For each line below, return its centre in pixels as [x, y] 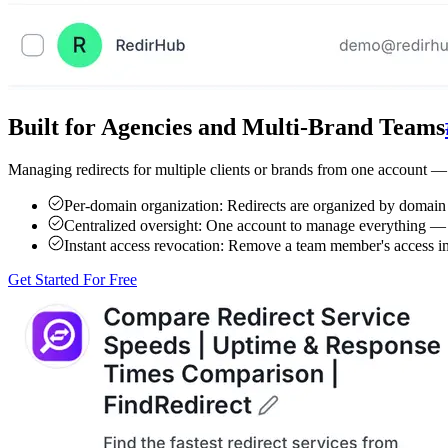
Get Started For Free [72, 279]
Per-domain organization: [143, 205]
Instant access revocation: [144, 245]
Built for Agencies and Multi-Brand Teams [226, 126]
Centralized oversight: [133, 225]
